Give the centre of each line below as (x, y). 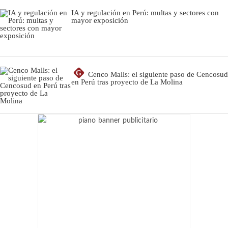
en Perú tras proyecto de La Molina (127, 82)
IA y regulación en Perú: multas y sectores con (145, 12)
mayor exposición (100, 20)
